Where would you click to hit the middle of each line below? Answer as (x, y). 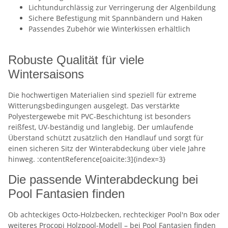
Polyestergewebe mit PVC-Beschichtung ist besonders (99, 116)
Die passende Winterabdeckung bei (103, 179)
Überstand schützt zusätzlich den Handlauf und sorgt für (106, 137)
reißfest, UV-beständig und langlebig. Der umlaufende (101, 127)
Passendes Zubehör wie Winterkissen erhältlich (109, 28)
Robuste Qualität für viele (76, 60)
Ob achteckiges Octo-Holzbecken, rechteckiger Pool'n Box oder (114, 214)
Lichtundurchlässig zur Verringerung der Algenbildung (122, 7)
